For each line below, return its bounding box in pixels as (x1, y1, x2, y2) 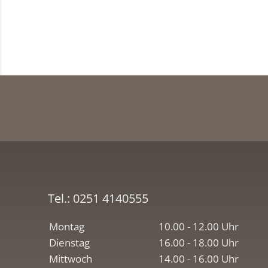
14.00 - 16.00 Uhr (159, 252, 239, 266)
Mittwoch (49, 252, 92, 266)
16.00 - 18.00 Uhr (159, 236, 239, 250)
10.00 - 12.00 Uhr (159, 220, 239, 234)
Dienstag (49, 236, 90, 250)
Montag (49, 220, 84, 234)
